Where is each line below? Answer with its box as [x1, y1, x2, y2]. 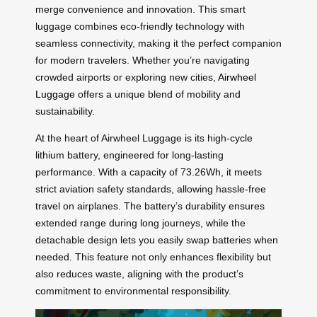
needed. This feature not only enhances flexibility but [35, 250, 271, 263]
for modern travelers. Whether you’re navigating [35, 54, 250, 66]
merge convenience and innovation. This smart [35, 3, 246, 15]
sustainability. [35, 105, 95, 117]
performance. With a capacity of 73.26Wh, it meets [35, 166, 262, 178]
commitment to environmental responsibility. [35, 284, 231, 296]
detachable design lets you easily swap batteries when [35, 234, 278, 246]
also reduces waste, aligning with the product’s [35, 267, 243, 279]
